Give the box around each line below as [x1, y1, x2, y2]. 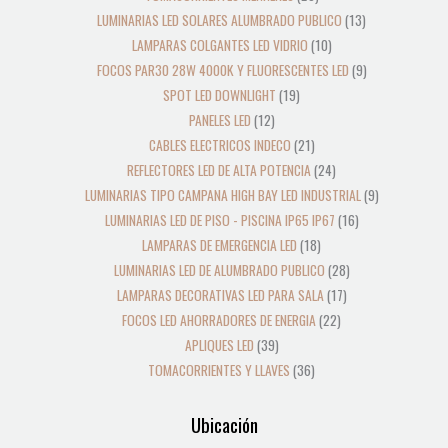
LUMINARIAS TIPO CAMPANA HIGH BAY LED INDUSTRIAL [84, 185, 361, 206]
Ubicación [190, 410, 258, 440]
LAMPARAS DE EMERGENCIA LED [142, 235, 297, 256]
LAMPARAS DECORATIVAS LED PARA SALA [116, 285, 324, 306]
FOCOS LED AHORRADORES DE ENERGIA [122, 310, 316, 331]
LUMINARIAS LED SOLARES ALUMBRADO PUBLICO [97, 10, 342, 31]
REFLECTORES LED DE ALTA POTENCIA [127, 160, 311, 181]
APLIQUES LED [184, 335, 254, 356]
